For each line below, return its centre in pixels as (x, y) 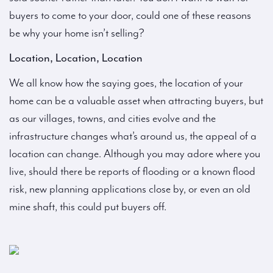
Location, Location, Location (76, 58)
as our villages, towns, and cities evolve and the (112, 119)
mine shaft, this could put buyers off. (88, 207)
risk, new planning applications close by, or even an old (130, 189)
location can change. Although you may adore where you (135, 154)
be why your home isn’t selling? (77, 33)
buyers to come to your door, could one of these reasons (130, 16)
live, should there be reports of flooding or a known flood (132, 172)
